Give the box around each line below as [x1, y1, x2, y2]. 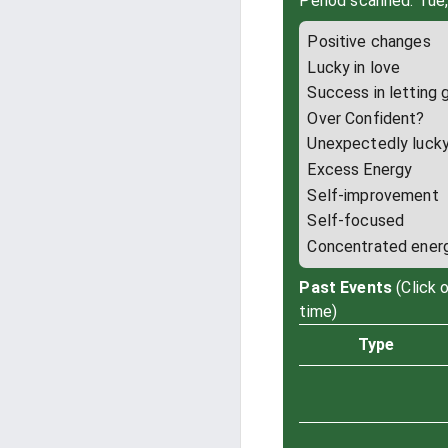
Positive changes [307, 31, 431, 51]
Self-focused [307, 211, 405, 231]
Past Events [299, 277, 393, 297]
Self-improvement [307, 185, 439, 205]
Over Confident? [307, 108, 425, 128]
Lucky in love [307, 57, 401, 77]
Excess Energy [307, 159, 413, 179]
